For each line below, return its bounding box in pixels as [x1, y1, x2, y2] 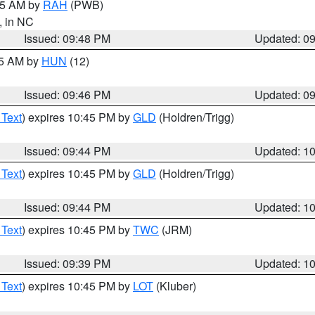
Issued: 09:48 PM [24, 30, 111, 46]
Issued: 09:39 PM [24, 255, 111, 271]
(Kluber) [153, 278, 196, 294]
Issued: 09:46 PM [24, 86, 111, 103]
